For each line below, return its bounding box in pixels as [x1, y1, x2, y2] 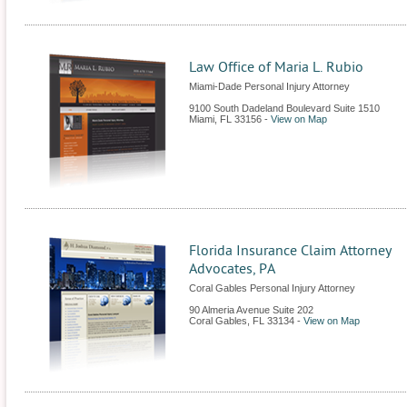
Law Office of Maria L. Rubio [189, 59, 363, 75]
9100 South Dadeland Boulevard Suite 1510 [189, 103, 380, 114]
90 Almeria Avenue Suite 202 [189, 304, 313, 315]
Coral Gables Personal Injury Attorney [189, 283, 355, 293]
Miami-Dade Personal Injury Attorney [189, 81, 350, 92]
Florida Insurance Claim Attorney [189, 243, 392, 259]
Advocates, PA [189, 261, 275, 277]
